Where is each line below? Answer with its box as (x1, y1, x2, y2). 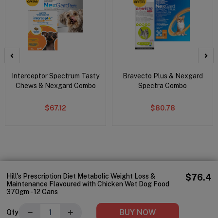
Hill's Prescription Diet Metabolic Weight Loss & (6, 172, 156, 180)
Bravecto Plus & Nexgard (122, 72, 203, 80)
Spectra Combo (138, 81, 187, 90)
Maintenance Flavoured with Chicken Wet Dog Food (6, 180, 170, 188)
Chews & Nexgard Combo (15, 81, 96, 90)
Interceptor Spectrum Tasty (12, 72, 100, 80)
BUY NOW (120, 207, 156, 217)
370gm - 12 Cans (6, 187, 58, 196)
